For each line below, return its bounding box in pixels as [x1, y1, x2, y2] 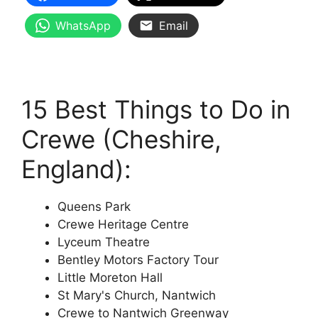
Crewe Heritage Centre [57, 217, 189, 232]
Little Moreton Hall [57, 270, 163, 285]
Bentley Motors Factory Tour [57, 253, 219, 268]
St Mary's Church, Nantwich [57, 288, 216, 303]
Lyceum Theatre [57, 235, 150, 250]
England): [21, 154, 131, 185]
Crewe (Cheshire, [21, 124, 221, 155]
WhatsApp [55, 18, 111, 33]
